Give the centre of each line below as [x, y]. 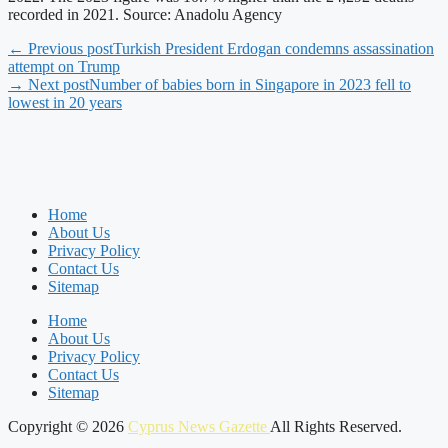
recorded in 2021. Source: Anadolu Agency [145, 14]
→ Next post [48, 84]
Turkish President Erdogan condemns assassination [273, 48]
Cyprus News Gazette [199, 426]
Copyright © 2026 [68, 426]
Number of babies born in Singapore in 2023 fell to [250, 84]
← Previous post [60, 48]
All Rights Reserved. [336, 426]
